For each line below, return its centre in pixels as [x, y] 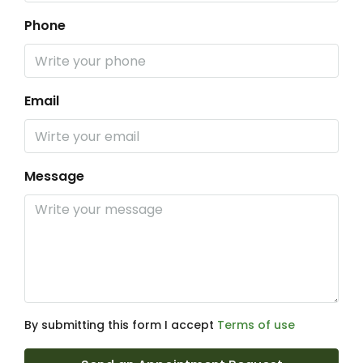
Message [54, 176]
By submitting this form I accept [121, 325]
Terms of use [256, 325]
